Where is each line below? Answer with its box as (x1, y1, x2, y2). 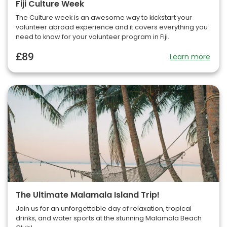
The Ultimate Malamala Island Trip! (16, 188, 160, 201)
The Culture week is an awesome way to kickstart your (16, 13, 192, 22)
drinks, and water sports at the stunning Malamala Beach (16, 213, 202, 222)
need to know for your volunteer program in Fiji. (16, 32, 169, 42)
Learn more (170, 52, 210, 62)
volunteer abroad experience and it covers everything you (16, 23, 208, 32)
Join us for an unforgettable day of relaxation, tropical (16, 204, 192, 213)
